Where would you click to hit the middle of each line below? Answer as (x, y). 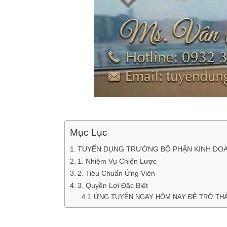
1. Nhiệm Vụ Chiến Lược (117, 161)
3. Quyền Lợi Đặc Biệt (112, 185)
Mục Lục (89, 133)
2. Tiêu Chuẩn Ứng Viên (116, 173)
